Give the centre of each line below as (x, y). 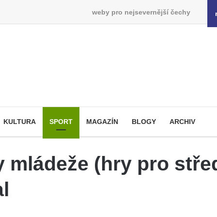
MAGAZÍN (102, 122)
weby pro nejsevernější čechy (141, 12)
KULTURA (20, 122)
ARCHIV (182, 122)
